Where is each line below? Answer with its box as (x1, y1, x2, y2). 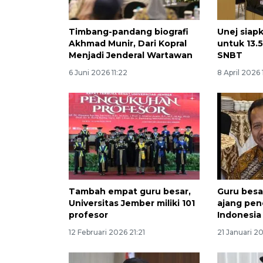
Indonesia (217, 210, 262, 221)
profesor (69, 210, 108, 221)
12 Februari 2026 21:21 (69, 228, 145, 237)
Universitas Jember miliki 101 (69, 198, 195, 209)
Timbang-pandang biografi (69, 26, 188, 37)
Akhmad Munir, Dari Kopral (69, 38, 187, 49)
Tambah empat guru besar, (69, 186, 191, 197)
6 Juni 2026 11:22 (69, 68, 127, 77)
